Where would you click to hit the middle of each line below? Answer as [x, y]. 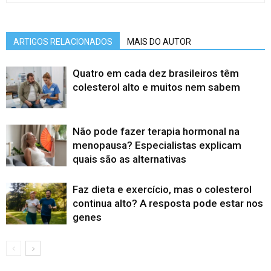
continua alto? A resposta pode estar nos [168, 204]
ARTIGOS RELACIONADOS [63, 42]
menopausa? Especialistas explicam [157, 145]
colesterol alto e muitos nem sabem [156, 87]
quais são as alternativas [129, 159]
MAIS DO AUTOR [159, 42]
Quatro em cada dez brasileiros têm [156, 73]
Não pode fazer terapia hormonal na [156, 132]
